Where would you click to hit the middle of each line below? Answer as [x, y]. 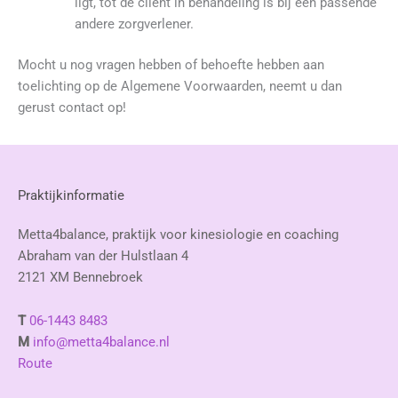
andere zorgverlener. [134, 24]
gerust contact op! [72, 107]
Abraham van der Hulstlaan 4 [103, 255]
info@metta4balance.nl [101, 342]
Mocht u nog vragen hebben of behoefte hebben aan [171, 64]
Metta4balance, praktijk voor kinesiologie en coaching [178, 234]
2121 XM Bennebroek [80, 277]
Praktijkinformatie [71, 195]
